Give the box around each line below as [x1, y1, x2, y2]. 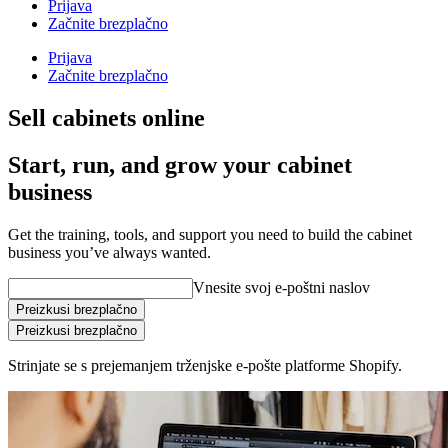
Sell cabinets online [8, 104, 205, 131]
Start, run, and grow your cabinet [8, 151, 352, 178]
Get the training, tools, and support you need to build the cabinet [8, 225, 412, 243]
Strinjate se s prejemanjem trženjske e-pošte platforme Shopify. [8, 356, 402, 374]
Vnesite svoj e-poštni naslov [193, 278, 370, 296]
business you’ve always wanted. [8, 243, 211, 261]
